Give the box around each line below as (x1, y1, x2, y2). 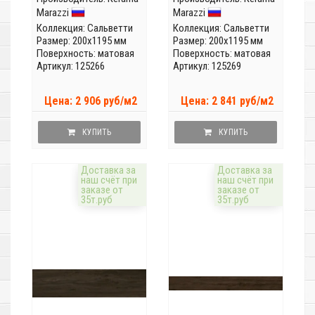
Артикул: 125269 (173, 60, 241, 73)
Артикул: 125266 (37, 60, 105, 73)
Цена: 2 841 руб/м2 (181, 94, 274, 108)
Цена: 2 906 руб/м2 (44, 94, 137, 108)
